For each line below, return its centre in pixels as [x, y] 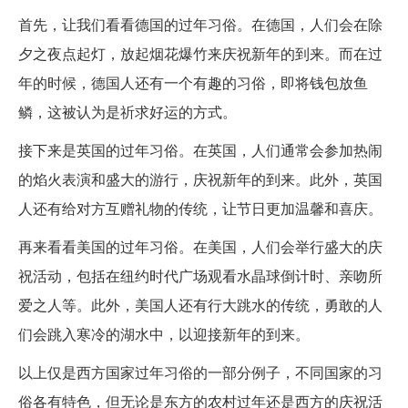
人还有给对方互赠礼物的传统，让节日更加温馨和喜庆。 [200, 208]
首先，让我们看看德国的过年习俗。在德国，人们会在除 [200, 24]
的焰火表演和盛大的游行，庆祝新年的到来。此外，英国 [200, 178]
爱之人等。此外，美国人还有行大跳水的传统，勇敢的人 [200, 304]
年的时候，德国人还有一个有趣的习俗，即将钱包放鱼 [193, 82]
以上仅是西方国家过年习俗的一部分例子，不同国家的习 [200, 372]
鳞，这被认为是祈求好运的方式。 [127, 111]
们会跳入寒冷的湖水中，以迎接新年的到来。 [164, 333]
